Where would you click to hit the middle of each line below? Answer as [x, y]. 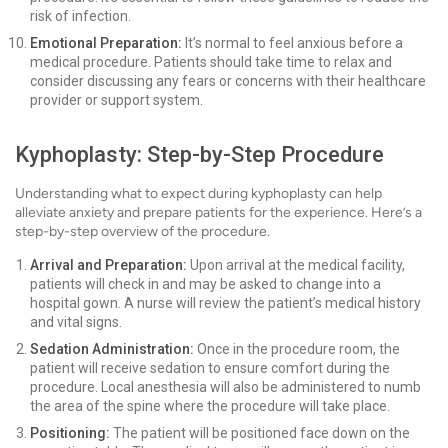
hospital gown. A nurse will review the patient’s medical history [225, 303]
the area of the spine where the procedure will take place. [210, 406]
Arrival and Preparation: [108, 265]
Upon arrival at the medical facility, [296, 265]
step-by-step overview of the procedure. [142, 231]
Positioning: [70, 433]
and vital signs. [76, 322]
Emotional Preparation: [106, 43]
